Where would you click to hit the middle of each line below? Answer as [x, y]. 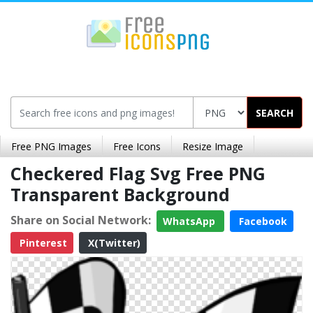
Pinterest [42, 243]
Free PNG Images [51, 146]
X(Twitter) [113, 243]
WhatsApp [190, 221]
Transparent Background [120, 194]
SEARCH [275, 112]
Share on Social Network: [81, 220]
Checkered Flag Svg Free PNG [138, 173]
